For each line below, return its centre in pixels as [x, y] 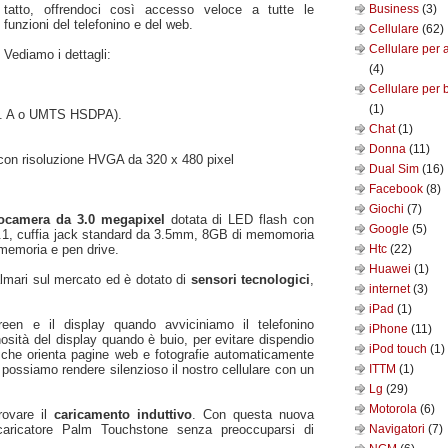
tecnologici [273, 279]
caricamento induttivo [123, 414]
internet [391, 289]
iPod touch [399, 349]
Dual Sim [395, 169]
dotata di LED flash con [242, 219]
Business [395, 9]
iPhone [390, 329]
